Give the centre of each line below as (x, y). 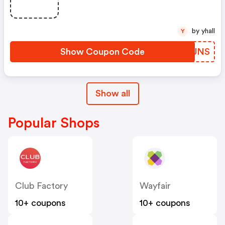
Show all (113, 94)
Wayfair (155, 186)
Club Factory (41, 186)
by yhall (208, 31)
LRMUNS (190, 52)
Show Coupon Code (102, 52)
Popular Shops (54, 123)
